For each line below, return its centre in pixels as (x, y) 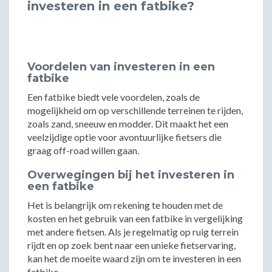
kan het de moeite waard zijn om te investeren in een (134, 258)
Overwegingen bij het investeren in (131, 175)
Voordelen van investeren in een (121, 67)
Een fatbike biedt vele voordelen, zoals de (114, 97)
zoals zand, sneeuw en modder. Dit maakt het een (128, 124)
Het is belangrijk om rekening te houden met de (125, 205)
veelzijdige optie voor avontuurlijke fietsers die (124, 137)
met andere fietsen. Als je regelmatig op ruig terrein (133, 232)
